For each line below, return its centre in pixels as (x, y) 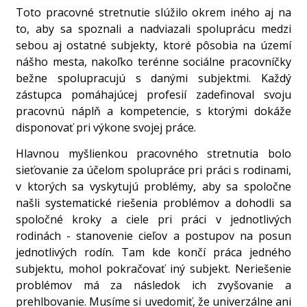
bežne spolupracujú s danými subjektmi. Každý (153, 78)
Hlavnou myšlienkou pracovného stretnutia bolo (153, 154)
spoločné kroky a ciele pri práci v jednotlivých (153, 220)
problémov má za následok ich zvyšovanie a (153, 285)
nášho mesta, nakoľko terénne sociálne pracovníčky (153, 61)
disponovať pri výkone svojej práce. (106, 127)
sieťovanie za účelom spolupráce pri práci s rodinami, (153, 170)
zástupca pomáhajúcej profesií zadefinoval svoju (153, 94)
